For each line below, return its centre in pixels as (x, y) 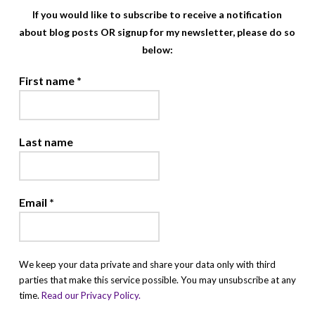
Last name (46, 141)
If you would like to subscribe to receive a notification (157, 15)
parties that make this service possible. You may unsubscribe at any (157, 279)
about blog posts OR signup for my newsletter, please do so (157, 32)
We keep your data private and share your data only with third (147, 264)
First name (47, 81)
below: (157, 50)
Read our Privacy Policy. (91, 295)
